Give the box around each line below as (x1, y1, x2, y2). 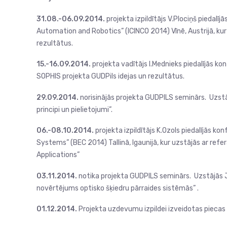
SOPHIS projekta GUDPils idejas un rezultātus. (36, 72, 184, 81)
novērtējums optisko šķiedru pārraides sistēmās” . (36, 183, 199, 193)
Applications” (36, 150, 80, 159)
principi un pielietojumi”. (36, 105, 112, 114)
